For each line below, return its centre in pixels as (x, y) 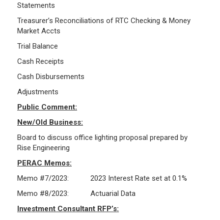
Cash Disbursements (51, 77)
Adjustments (38, 92)
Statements (36, 6)
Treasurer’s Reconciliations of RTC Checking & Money (104, 21)
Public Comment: (47, 107)
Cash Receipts (41, 62)
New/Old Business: (50, 123)
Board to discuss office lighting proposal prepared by (102, 138)
